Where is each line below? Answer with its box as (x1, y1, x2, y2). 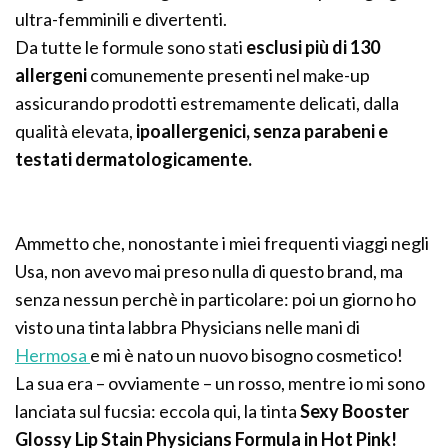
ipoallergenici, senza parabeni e (136, 120, 389, 143)
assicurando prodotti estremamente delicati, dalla (15, 92, 400, 115)
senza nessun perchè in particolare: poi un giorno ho (15, 288, 417, 311)
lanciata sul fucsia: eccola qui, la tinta (15, 400, 301, 423)
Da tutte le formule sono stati (15, 36, 247, 59)
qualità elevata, (15, 120, 137, 143)
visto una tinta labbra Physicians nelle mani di (15, 316, 361, 339)
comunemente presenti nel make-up (87, 64, 371, 87)
